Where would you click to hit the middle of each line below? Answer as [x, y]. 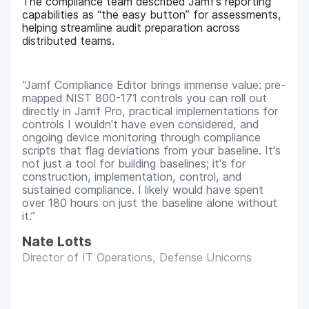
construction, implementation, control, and [132, 176]
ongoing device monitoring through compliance [142, 137]
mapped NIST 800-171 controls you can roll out [145, 98]
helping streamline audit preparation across [131, 28]
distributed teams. [69, 41]
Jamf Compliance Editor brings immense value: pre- [156, 84]
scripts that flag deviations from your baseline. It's [152, 150]
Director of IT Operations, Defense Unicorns [137, 257]
